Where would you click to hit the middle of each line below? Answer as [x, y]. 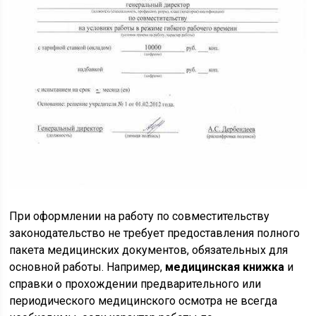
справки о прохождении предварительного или [135, 284]
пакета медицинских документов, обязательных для [149, 250]
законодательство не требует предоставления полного [155, 233]
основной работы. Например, [87, 267]
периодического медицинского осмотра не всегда [144, 300]
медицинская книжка [225, 267]
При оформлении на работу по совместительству [140, 216]
